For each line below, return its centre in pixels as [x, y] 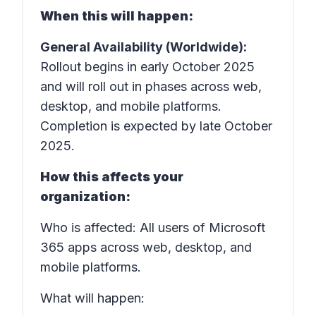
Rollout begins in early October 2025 [147, 67]
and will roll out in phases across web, [151, 86]
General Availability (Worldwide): [144, 47]
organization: [85, 196]
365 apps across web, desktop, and [146, 247]
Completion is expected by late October [156, 126]
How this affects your [112, 177]
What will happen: [92, 298]
